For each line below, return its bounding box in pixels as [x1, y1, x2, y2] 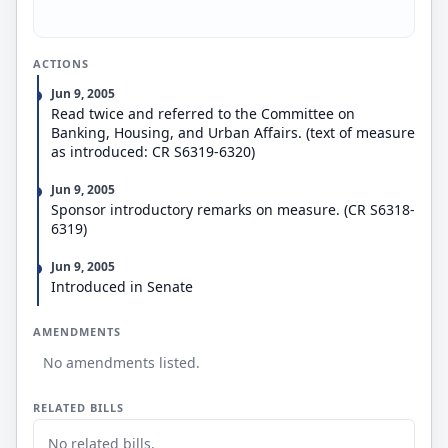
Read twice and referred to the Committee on [51, 104, 355, 123]
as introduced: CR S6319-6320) [51, 142, 255, 161]
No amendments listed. [43, 353, 200, 372]
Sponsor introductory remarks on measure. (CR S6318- [51, 200, 415, 219]
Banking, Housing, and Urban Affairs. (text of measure [51, 123, 415, 142]
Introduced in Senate [51, 277, 193, 296]
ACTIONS [33, 56, 89, 71]
